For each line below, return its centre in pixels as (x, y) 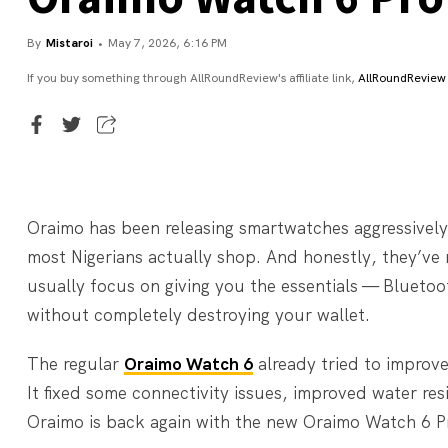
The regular (75, 363)
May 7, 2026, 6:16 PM (167, 43)
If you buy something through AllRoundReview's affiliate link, (192, 78)
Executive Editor (183, 125)
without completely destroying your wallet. (198, 314)
